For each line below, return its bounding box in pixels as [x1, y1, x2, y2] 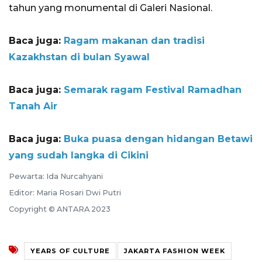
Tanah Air [9, 101, 57, 112]
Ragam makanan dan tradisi [64, 35, 205, 47]
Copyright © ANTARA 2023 [9, 205, 111, 214]
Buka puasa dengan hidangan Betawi [64, 133, 253, 145]
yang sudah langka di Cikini [9, 150, 149, 161]
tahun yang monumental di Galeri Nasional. [9, 2, 212, 14]
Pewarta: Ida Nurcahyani [9, 172, 103, 181]
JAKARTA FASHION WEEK [124, 246, 225, 255]
